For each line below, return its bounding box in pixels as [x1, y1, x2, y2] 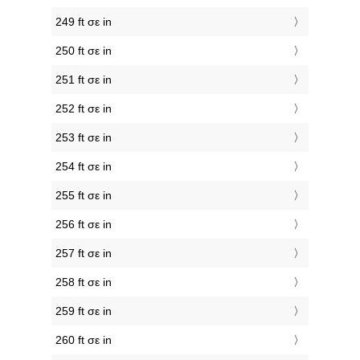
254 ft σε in [55, 160, 112, 174]
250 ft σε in [55, 44, 112, 58]
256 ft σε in [55, 218, 112, 231]
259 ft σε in [55, 305, 112, 318]
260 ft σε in [55, 333, 112, 347]
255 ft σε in [55, 189, 112, 202]
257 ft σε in [55, 247, 112, 260]
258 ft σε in [55, 276, 112, 289]
